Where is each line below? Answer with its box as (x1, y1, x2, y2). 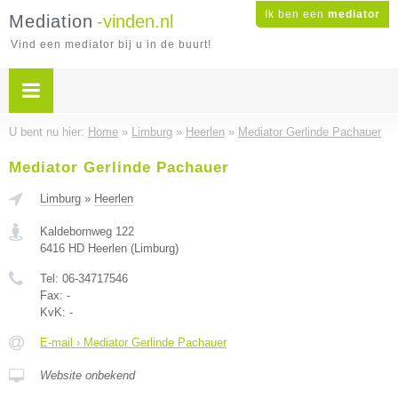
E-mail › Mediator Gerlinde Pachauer (40, 336, 227, 349)
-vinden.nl (97, 12, 173, 31)
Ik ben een (265, 8, 328, 20)
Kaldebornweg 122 (40, 225, 134, 238)
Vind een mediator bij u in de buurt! (11, 38, 211, 51)
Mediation (9, 12, 93, 31)
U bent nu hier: (9, 125, 88, 139)
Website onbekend (40, 369, 135, 382)
